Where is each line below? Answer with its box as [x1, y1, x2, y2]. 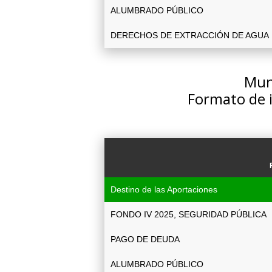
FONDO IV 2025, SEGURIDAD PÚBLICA [110, 209, 267, 219]
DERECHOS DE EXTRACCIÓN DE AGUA [110, 30, 269, 40]
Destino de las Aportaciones [110, 185, 217, 194]
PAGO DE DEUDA [110, 234, 180, 244]
